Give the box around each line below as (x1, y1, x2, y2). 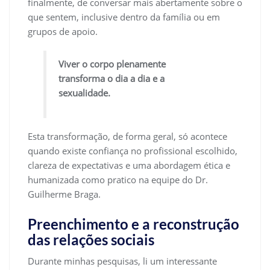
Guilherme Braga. (28, 187, 101, 200)
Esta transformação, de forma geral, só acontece (28, 130, 227, 142)
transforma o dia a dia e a (58, 72, 165, 85)
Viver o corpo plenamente (58, 58, 166, 71)
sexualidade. (58, 87, 111, 99)
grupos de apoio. (28, 25, 98, 38)
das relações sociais (28, 230, 154, 248)
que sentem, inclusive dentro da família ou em (28, 11, 220, 24)
